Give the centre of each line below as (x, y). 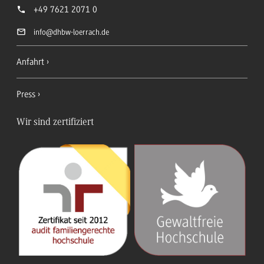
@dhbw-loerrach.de (77, 32)
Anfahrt (30, 62)
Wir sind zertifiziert (55, 123)
